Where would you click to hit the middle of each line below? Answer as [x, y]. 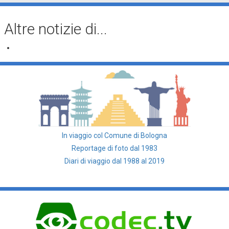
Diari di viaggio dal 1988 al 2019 [114, 161]
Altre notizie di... [56, 29]
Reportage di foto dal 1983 [114, 148]
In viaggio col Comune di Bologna [114, 136]
